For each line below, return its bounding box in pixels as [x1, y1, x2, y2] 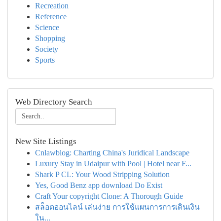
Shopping [35, 34, 65, 42]
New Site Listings [15, 137, 76, 146]
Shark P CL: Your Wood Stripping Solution [35, 170, 170, 179]
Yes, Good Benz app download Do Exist [35, 181, 162, 189]
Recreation [35, 1, 69, 10]
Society [35, 45, 58, 53]
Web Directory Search [15, 97, 92, 107]
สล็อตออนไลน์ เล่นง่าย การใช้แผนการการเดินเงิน [35, 203, 200, 211]
